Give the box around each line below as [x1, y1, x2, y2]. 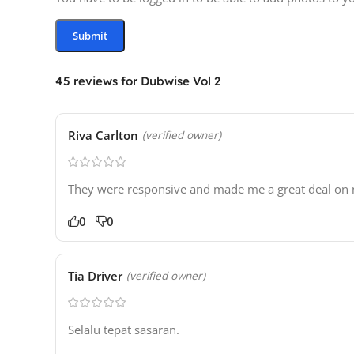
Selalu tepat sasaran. [68, 322, 179, 338]
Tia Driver [68, 268, 122, 284]
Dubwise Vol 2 [141, 73, 220, 88]
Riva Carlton [68, 127, 138, 144]
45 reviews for [55, 73, 141, 88]
